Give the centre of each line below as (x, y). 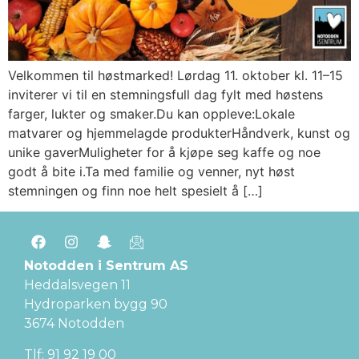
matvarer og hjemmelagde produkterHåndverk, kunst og (179, 133)
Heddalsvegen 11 (77, 285)
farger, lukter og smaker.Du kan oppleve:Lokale (151, 114)
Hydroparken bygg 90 (96, 305)
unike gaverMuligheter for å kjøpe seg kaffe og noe (164, 153)
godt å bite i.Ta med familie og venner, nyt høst (151, 172)
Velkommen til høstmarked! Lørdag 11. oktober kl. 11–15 (175, 76)
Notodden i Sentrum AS (106, 266)
